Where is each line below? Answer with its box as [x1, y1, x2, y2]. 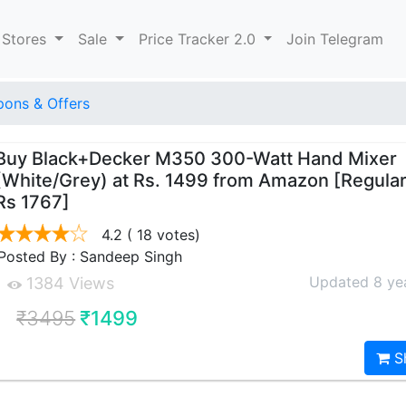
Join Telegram [286, 30, 384, 48]
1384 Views [22, 274, 115, 293]
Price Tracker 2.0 [138, 30, 260, 48]
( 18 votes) [122, 226, 201, 244]
